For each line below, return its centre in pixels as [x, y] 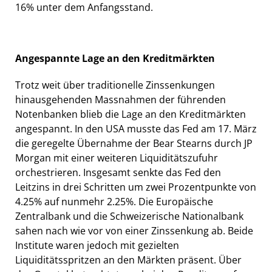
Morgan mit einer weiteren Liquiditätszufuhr [117, 158]
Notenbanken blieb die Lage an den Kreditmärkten [131, 114]
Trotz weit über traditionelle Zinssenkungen [115, 85]
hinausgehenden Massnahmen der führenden [121, 100]
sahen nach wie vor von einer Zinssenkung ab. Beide [134, 231]
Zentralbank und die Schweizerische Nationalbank [129, 216]
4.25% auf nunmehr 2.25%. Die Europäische [114, 202]
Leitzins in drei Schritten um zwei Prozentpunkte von [136, 187]
